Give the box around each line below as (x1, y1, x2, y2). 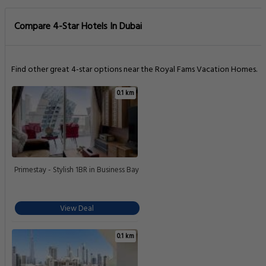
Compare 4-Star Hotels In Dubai (14, 19, 142, 35)
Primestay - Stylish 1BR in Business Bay (14, 164, 139, 177)
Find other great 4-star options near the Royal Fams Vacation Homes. (11, 63, 257, 77)
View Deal (60, 202, 94, 216)
